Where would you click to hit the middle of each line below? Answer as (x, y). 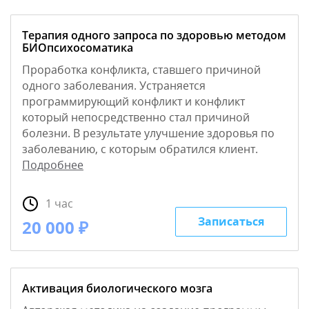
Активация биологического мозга (117, 288)
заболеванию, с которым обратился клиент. (140, 149)
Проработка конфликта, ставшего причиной (141, 70)
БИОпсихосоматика (78, 48)
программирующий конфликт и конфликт (133, 102)
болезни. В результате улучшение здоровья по (148, 133)
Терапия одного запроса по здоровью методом (154, 36)
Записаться (231, 222)
